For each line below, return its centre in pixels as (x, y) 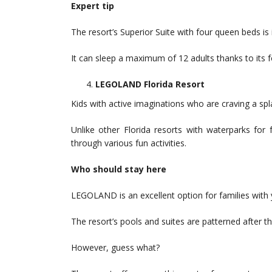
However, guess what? (115, 248)
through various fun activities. (129, 143)
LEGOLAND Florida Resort (150, 84)
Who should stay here (119, 169)
